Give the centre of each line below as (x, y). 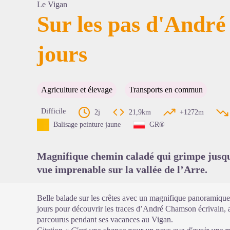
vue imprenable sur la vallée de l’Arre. (122, 169)
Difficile (53, 111)
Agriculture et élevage (77, 90)
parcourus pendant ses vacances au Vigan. (105, 219)
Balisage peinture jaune (87, 124)
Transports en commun (166, 90)
